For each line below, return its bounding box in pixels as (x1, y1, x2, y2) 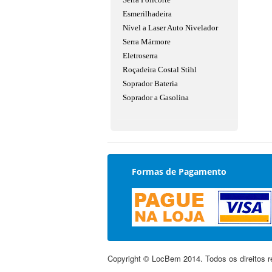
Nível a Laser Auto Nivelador (123, 23, 218, 32)
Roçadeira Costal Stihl (123, 65, 197, 74)
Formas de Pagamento (132, 166, 226, 177)
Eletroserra (123, 51, 158, 60)
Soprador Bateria (123, 79, 178, 88)
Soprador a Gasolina (123, 93, 189, 102)
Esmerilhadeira (123, 9, 172, 18)
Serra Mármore (123, 37, 171, 46)
